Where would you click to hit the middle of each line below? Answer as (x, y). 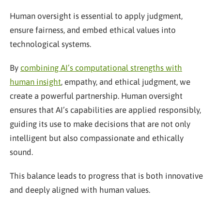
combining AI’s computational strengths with (101, 68)
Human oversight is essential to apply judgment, (96, 16)
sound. (21, 152)
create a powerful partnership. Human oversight (96, 96)
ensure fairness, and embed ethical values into (93, 30)
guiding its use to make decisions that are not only (100, 124)
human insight (35, 82)
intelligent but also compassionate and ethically (97, 138)
